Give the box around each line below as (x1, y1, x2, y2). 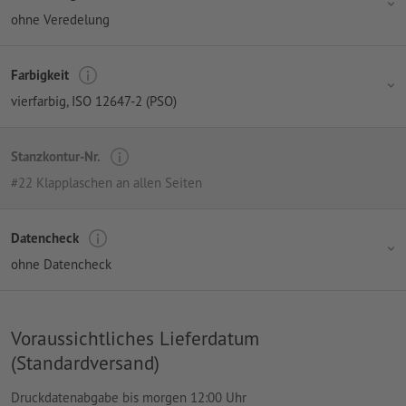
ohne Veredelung (11, 10, 110, 28)
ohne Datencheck (11, 255, 111, 273)
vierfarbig (11, 92, 66, 110)
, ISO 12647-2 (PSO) (66, 92, 177, 110)
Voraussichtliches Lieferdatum (11, 324, 259, 351)
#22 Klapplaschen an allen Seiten (11, 173, 202, 191)
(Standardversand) (11, 349, 159, 375)
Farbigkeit (11, 66, 69, 84)
